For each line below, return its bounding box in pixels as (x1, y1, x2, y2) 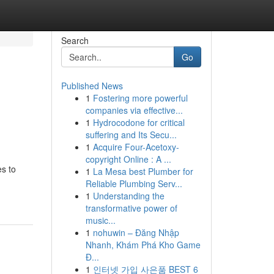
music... (85, 214, 116, 226)
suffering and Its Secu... (85, 128, 177, 141)
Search (61, 34, 89, 46)
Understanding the (92, 190, 165, 202)
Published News (61, 80, 123, 92)
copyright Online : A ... (85, 153, 171, 165)
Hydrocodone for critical (92, 116, 185, 128)
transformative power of (85, 202, 177, 214)
